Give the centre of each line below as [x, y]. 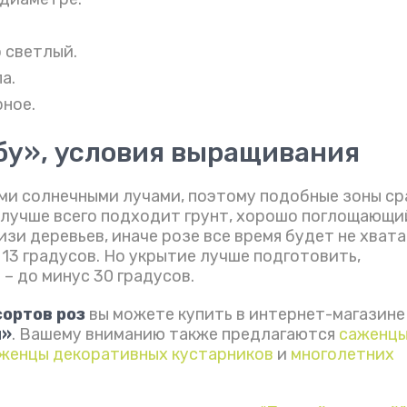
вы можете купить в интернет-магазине [245, 315]
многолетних [342, 355]
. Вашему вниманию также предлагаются [175, 335]
